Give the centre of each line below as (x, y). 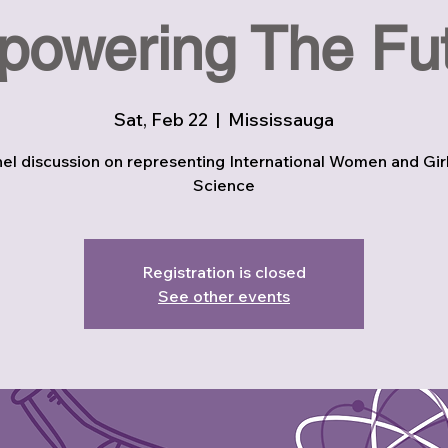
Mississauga (281, 119)
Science (224, 185)
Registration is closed (224, 272)
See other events (224, 296)
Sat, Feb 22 (161, 119)
